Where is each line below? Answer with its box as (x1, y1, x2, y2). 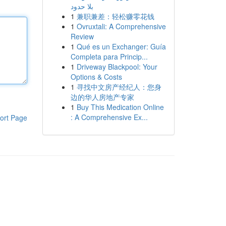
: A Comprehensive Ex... (70, 112, 148, 122)
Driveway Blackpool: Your (76, 62, 157, 72)
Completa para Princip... (70, 51, 148, 62)
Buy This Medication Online (76, 102, 164, 112)
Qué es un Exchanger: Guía (76, 41, 166, 51)
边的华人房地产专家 (70, 92, 134, 102)
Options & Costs (70, 72, 122, 82)
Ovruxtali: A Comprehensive (76, 21, 166, 31)
